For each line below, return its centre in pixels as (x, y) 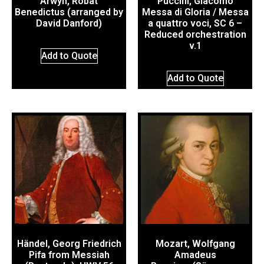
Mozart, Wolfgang (195, 244)
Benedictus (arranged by (69, 12)
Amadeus (195, 255)
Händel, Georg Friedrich (69, 244)
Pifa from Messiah (69, 255)
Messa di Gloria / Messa (195, 12)
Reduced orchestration (195, 35)
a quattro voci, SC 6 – (195, 24)
